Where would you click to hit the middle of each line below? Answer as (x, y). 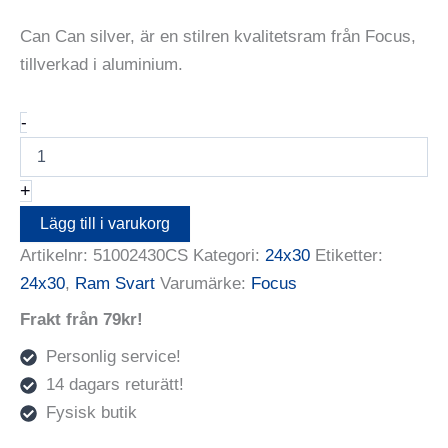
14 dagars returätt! (114, 384)
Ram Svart (115, 283)
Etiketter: (349, 255)
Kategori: (229, 255)
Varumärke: (205, 283)
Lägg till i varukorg (105, 223)
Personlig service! (113, 356)
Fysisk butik (91, 412)
